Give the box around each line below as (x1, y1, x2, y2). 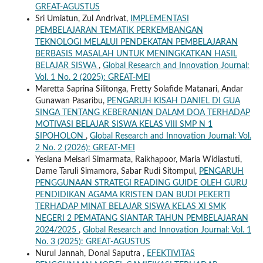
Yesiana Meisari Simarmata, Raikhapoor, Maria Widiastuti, (35, 156, 242, 164)
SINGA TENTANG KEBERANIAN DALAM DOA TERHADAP (35, 109, 250, 117)
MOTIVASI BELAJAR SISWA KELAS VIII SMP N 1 (35, 120, 213, 129)
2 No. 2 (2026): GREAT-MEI (35, 144, 135, 153)
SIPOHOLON (35, 132, 86, 141)
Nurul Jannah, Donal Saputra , (35, 249, 147, 258)
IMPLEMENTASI (130, 15, 189, 23)
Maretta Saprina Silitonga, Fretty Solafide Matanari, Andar (35, 85, 243, 94)
